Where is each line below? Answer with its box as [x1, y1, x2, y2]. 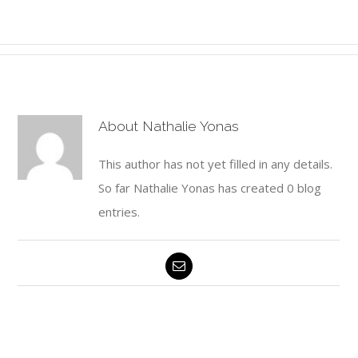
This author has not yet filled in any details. [98, 155, 333, 172]
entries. [98, 203, 141, 220]
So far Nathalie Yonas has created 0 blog [98, 179, 322, 196]
